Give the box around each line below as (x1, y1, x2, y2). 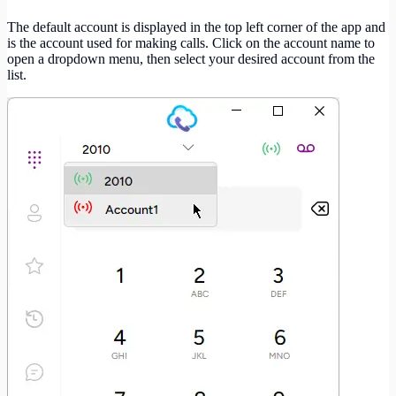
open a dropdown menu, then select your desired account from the (7, 51, 375, 67)
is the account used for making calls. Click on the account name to (7, 35, 375, 51)
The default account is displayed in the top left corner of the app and (7, 19, 385, 35)
